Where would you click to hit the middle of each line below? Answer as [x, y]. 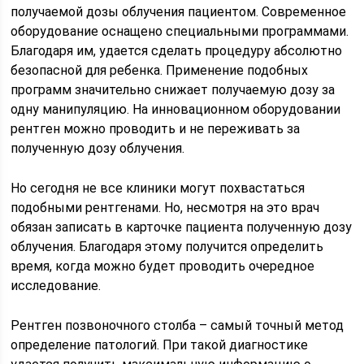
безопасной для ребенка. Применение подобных [160, 70]
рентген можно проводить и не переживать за [156, 128]
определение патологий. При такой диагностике [160, 344]
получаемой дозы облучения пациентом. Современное [179, 11]
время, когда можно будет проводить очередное [163, 266]
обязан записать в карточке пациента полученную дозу [182, 227]
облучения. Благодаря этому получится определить [167, 246]
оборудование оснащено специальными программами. [180, 31]
